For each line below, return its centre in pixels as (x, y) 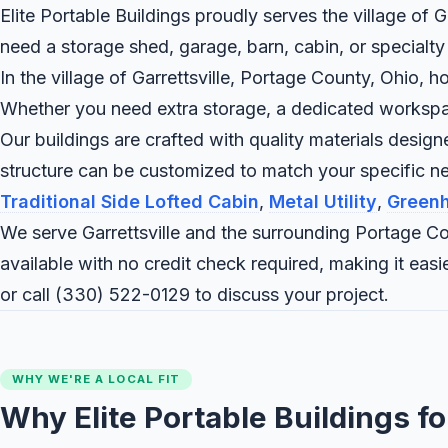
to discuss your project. (289, 295)
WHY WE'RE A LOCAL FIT (96, 379)
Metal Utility (323, 202)
